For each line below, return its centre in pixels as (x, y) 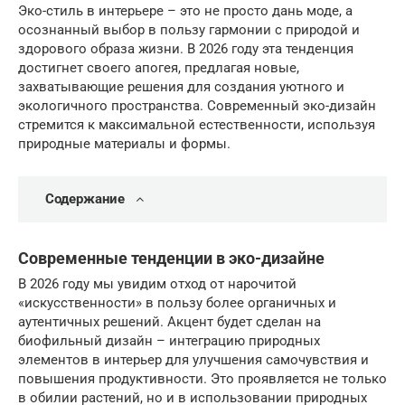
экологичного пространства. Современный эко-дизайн (197, 106)
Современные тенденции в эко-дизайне (171, 258)
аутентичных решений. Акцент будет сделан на (170, 322)
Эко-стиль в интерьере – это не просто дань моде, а (185, 11)
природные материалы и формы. (124, 144)
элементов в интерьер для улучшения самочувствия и (193, 360)
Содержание (85, 199)
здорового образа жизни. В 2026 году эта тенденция (186, 49)
